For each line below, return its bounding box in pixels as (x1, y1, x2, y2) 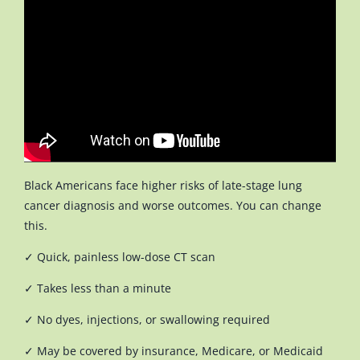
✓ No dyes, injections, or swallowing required (24, 311, 270, 327)
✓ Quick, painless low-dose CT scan (24, 248, 215, 264)
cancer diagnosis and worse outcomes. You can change (24, 197, 321, 213)
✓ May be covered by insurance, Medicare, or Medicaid (24, 342, 323, 358)
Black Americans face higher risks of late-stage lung (24, 177, 302, 193)
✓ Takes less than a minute (24, 280, 171, 296)
